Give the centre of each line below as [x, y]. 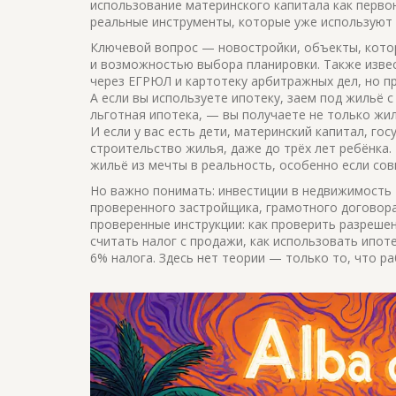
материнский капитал [299, 131]
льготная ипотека [145, 114]
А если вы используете [161, 98]
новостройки [258, 47]
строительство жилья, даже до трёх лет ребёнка [240, 148]
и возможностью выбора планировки [204, 64]
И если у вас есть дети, [162, 131]
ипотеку [256, 98]
